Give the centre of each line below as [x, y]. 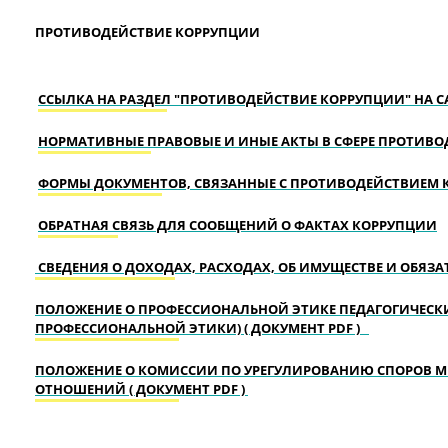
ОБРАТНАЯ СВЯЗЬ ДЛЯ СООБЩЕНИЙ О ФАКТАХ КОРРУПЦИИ [237, 224]
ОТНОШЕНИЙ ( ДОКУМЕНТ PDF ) [141, 388]
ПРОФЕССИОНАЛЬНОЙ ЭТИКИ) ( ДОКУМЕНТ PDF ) [202, 327]
